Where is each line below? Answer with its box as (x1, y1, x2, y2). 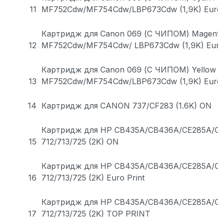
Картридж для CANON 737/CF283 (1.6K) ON (41, 100, 212, 110)
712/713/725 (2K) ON (41, 136, 119, 146)
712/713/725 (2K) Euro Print (41, 172, 145, 182)
